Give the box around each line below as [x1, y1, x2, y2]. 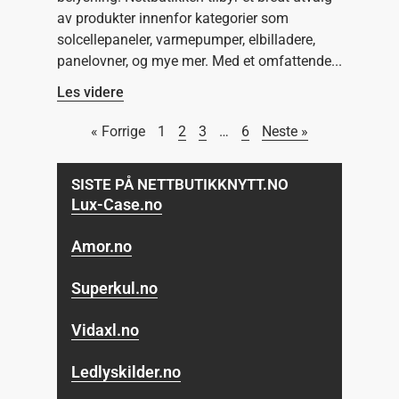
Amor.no [71, 236, 133, 256]
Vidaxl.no [71, 320, 140, 339]
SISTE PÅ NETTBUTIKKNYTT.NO [71, 175, 289, 193]
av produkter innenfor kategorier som [57, 9, 289, 27]
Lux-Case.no [71, 194, 163, 214]
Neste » [262, 122, 308, 140]
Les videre [57, 83, 124, 101]
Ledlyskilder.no [71, 362, 182, 381]
